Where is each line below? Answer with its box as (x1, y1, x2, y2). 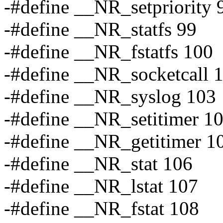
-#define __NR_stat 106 (4, 153, 193, 175)
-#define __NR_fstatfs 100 (4, 41, 213, 63)
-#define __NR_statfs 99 (4, 18, 197, 40)
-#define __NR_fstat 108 (4, 198, 199, 220)
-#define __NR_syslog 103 (4, 86, 216, 108)
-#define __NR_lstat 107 (4, 175, 198, 197)
